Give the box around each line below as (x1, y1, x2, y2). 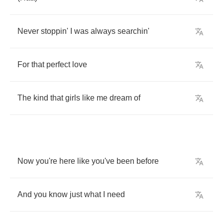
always (91, 27, 115, 35)
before (136, 157, 159, 165)
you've (92, 157, 114, 165)
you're (36, 157, 57, 165)
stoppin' (41, 27, 68, 35)
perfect (46, 60, 70, 69)
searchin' (117, 27, 149, 35)
